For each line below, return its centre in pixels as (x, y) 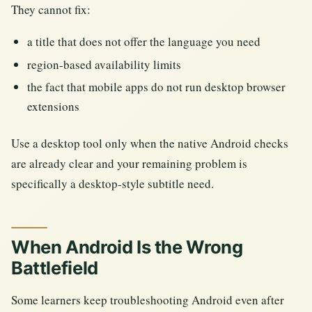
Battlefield (55, 268)
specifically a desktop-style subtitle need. (112, 183)
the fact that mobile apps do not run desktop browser (157, 87)
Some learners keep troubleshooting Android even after (148, 300)
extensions (54, 107)
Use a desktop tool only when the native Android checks (150, 143)
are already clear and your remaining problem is (129, 163)
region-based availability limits (104, 64)
